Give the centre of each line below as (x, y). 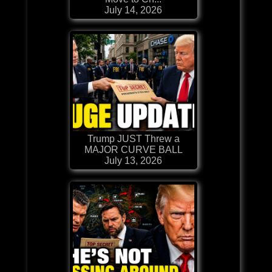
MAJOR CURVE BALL (133, 149)
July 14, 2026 (134, 10)
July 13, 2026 (134, 160)
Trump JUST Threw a (133, 138)
